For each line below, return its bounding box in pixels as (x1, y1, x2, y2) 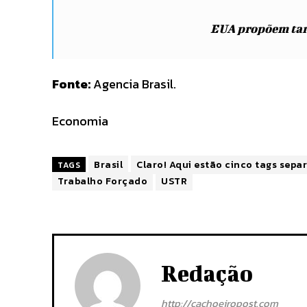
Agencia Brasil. (93, 75, 176, 93)
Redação (161, 260, 253, 286)
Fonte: (52, 75, 93, 93)
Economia (52, 112, 108, 130)
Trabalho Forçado (58, 174, 147, 188)
